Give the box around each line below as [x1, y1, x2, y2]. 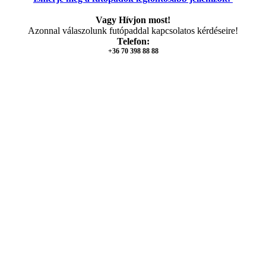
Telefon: [116, 36, 150, 47]
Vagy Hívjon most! [96, 15, 170, 26]
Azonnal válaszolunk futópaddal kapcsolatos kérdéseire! [28, 26, 238, 36]
